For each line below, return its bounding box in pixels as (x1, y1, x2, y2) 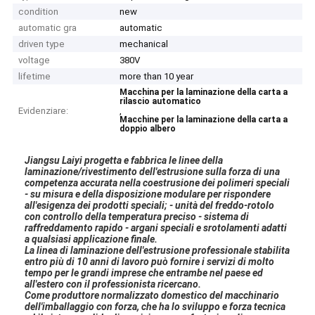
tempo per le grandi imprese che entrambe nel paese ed (25, 266, 264, 278)
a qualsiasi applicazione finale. (25, 233, 158, 245)
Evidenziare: (18, 105, 69, 117)
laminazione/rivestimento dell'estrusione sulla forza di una (25, 165, 281, 177)
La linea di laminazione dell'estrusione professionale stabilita (25, 244, 290, 256)
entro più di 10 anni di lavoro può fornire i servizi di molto (25, 255, 275, 267)
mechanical (120, 39, 169, 50)
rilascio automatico (120, 96, 202, 107)
